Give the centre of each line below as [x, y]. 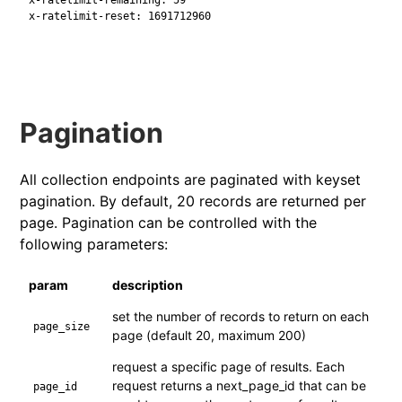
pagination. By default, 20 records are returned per [193, 201]
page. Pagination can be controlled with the [169, 222]
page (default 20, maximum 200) [210, 335]
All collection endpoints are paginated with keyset [191, 179]
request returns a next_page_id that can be [240, 385]
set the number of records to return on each [241, 316]
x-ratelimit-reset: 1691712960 [120, 16]
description [148, 284]
